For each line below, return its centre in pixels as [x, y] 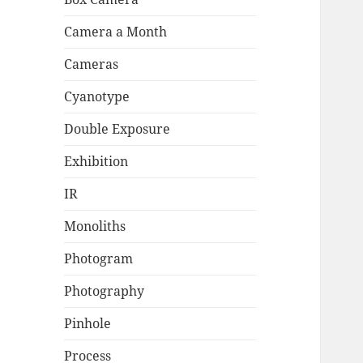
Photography [105, 291]
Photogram [99, 259]
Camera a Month [116, 32]
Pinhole [88, 324]
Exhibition [96, 162]
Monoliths [95, 226]
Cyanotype [97, 97]
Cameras [92, 64]
